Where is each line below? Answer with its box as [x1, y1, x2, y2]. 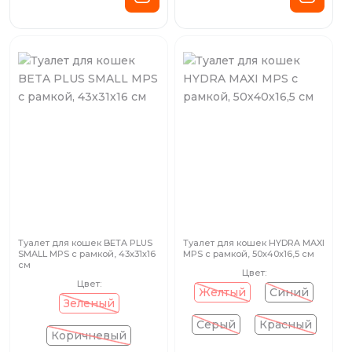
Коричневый [51, 328, 126, 343]
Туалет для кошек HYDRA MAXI [183, 236, 324, 248]
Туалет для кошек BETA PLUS [18, 236, 152, 248]
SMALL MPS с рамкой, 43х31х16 [18, 247, 156, 259]
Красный [258, 317, 312, 332]
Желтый [199, 284, 246, 299]
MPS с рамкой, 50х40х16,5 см [183, 247, 314, 259]
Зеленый [63, 295, 115, 310]
